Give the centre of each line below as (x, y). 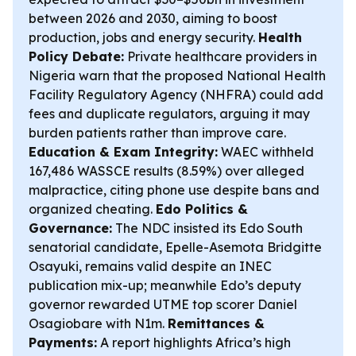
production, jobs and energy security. (143, 37)
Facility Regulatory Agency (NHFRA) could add (176, 95)
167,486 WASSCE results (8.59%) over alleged (166, 171)
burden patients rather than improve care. (157, 133)
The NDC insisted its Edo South (207, 228)
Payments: (63, 342)
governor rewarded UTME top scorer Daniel (163, 304)
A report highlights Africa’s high (194, 342)
